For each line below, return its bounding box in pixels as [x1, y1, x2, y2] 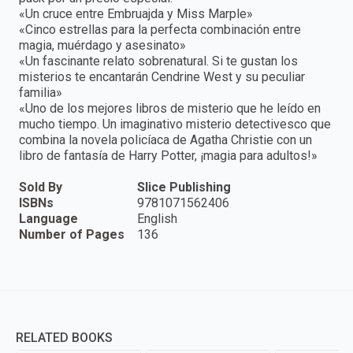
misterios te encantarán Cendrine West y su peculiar [19, 69, 305, 85]
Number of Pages [19, 227, 124, 243]
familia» [19, 85, 62, 101]
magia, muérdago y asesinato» [19, 38, 186, 54]
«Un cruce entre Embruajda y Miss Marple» [19, 6, 253, 22]
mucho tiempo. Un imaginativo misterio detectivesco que [19, 117, 331, 132]
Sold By [19, 180, 62, 195]
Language [19, 211, 78, 227]
